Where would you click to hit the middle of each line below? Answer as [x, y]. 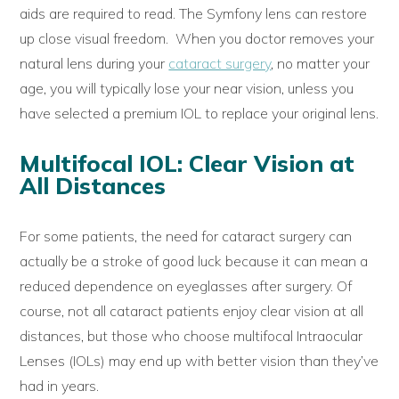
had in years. [60, 385]
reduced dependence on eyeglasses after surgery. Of [186, 285]
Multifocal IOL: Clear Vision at [187, 163]
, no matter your [321, 63]
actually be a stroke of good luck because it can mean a [194, 261]
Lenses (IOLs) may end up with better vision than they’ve [199, 360]
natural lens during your [94, 63]
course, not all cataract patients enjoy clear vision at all [192, 310]
